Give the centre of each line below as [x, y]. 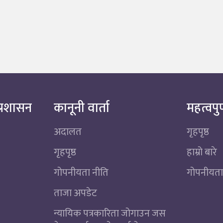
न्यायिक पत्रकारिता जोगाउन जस [110, 213]
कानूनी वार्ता [81, 108]
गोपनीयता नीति [81, 172]
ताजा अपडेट [75, 193]
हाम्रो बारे [202, 152]
